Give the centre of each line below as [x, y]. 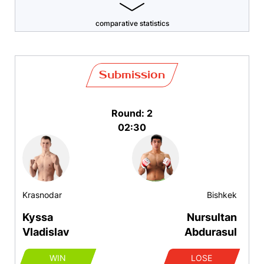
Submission [132, 75]
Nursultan [212, 217]
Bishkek [222, 195]
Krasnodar [42, 195]
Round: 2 [132, 113]
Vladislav [46, 232]
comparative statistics [132, 24]
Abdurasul [211, 232]
